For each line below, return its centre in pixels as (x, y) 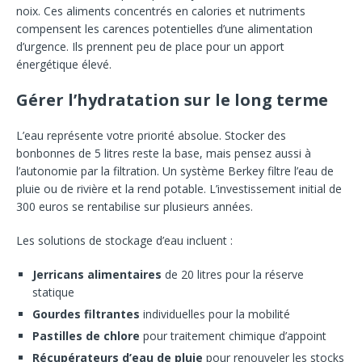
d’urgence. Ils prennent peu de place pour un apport (150, 46)
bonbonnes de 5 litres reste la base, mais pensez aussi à (164, 153)
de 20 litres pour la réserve (233, 274)
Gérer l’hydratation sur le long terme (172, 99)
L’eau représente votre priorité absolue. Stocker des (151, 135)
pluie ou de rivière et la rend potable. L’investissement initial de (179, 188)
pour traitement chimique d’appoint (233, 335)
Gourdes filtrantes (86, 314)
